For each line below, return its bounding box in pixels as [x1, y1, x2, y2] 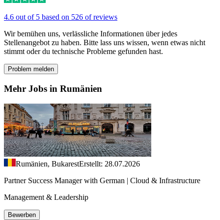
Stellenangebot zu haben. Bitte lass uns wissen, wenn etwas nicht [4, 38, 205, 47]
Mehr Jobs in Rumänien [4, 83, 102, 94]
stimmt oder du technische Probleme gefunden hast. [4, 47, 163, 56]
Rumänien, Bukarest [16, 159, 79, 168]
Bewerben [8, 211, 36, 219]
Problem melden [8, 65, 54, 73]
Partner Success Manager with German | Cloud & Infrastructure [4, 176, 200, 185]
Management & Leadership [4, 192, 88, 201]
